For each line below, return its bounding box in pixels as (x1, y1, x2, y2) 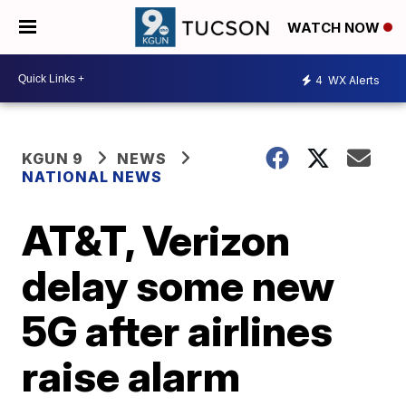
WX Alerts (325, 72, 380, 87)
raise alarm (22, 351, 241, 401)
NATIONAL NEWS (22, 168, 163, 186)
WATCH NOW (287, 19, 383, 37)
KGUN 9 (22, 150, 84, 168)
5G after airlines (22, 305, 333, 356)
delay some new (22, 260, 335, 311)
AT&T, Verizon (22, 215, 291, 266)
